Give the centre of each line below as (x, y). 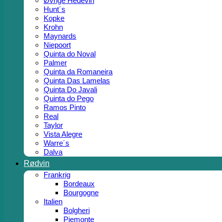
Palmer (55, 63)
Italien (53, 201)
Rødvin (37, 163)
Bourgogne (81, 193)
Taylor (53, 125)
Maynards (60, 36)
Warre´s (56, 143)
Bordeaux (79, 184)
